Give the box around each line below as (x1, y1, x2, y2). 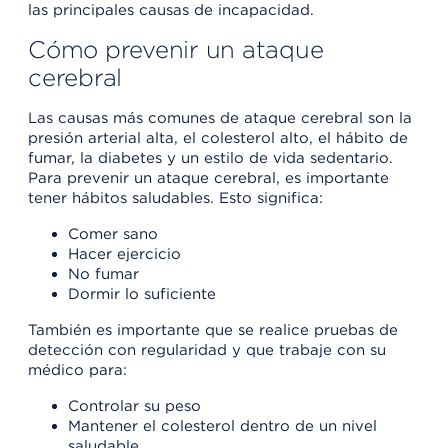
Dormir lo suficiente (68, 284, 216, 303)
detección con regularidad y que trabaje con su (28, 340, 386, 359)
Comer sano (68, 224, 158, 243)
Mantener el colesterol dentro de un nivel (68, 416, 377, 435)
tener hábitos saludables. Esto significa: (28, 188, 323, 207)
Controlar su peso (68, 396, 201, 415)
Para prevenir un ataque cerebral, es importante (28, 168, 389, 187)
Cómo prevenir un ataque (28, 34, 324, 64)
